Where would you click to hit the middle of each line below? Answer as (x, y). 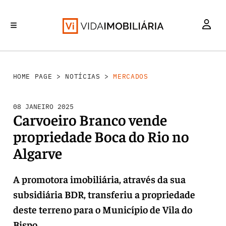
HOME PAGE (33, 76)
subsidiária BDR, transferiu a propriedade (104, 194)
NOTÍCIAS (83, 76)
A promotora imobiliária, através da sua (99, 179)
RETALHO (175, 63)
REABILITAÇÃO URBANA (124, 63)
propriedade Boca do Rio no (101, 136)
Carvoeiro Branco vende (90, 120)
